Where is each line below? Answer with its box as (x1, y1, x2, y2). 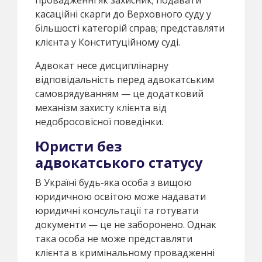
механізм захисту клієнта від (35, 101, 167, 114)
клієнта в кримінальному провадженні (35, 246, 215, 259)
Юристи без (35, 136, 122, 156)
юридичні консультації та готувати (35, 204, 198, 217)
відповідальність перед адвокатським (35, 73, 214, 86)
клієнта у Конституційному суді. (35, 35, 180, 49)
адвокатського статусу (35, 153, 202, 172)
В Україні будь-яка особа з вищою (35, 175, 192, 189)
